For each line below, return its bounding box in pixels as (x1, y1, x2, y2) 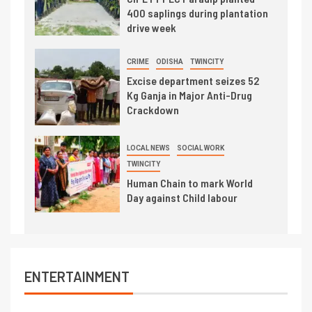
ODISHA (155, 58, 183, 66)
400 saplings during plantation (126, 6, 268, 20)
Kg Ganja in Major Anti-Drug (126, 88, 252, 102)
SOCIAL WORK (176, 144, 224, 153)
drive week (126, 21, 176, 35)
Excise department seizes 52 (126, 74, 259, 88)
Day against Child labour (126, 191, 237, 205)
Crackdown (126, 103, 179, 117)
